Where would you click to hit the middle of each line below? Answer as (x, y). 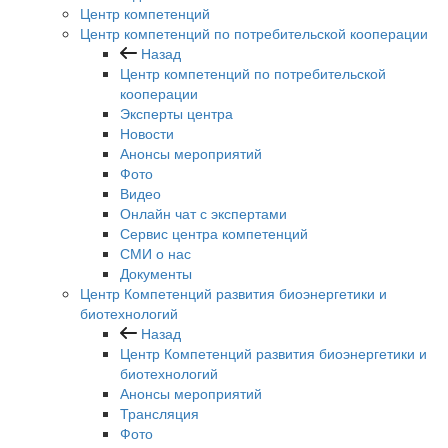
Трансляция (159, 413)
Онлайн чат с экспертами (203, 213)
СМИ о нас (155, 253)
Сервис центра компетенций (214, 233)
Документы (156, 273)
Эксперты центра (176, 113)
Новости (147, 133)
